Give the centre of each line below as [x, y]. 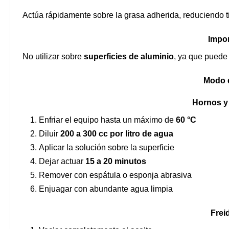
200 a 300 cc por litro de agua [117, 133]
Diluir [50, 133]
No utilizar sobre [53, 56]
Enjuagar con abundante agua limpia [106, 189]
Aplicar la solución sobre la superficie [107, 147]
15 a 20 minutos [116, 161]
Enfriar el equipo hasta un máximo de [107, 120]
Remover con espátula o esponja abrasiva [115, 175]
